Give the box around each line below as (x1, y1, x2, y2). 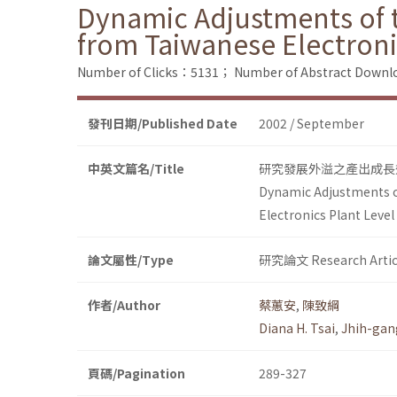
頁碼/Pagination (88, 364, 185, 383)
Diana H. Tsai (259, 319, 335, 338)
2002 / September (259, 114, 364, 133)
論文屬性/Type (88, 251, 174, 269)
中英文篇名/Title (88, 160, 184, 178)
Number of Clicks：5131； (77, 63, 231, 82)
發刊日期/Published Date (88, 114, 237, 133)
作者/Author (88, 296, 160, 315)
